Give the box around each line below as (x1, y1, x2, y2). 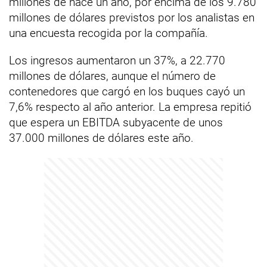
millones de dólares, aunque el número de (9, 69, 216, 83)
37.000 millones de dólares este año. (9, 131, 194, 145)
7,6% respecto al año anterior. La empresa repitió (9, 100, 252, 114)
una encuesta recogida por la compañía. (9, 26, 208, 40)
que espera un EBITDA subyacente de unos (9, 116, 223, 129)
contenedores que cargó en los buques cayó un (9, 85, 245, 98)
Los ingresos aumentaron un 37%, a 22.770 (9, 54, 225, 67)
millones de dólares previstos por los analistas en (9, 11, 254, 24)
